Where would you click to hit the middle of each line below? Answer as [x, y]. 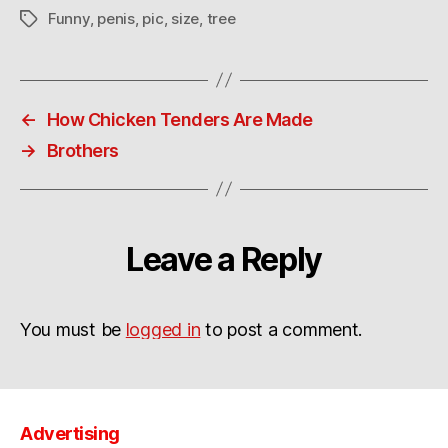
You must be [73, 329]
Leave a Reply [224, 259]
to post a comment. [281, 329]
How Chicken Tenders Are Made [179, 119]
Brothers [82, 150]
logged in [163, 329]
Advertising [70, 433]
